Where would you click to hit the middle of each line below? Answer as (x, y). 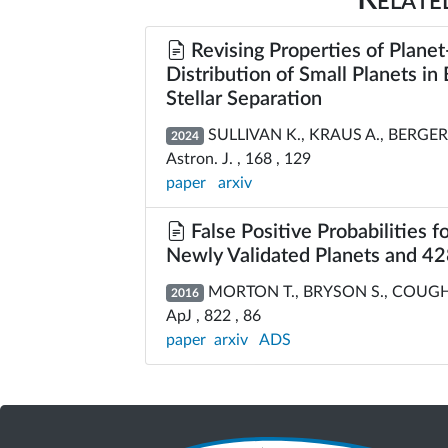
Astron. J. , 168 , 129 (238, 159)
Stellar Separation (244, 99)
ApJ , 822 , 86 (213, 316)
